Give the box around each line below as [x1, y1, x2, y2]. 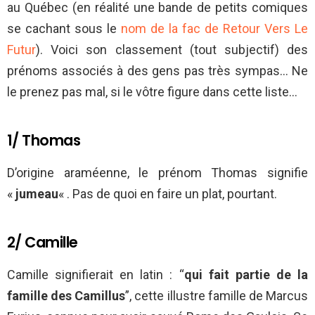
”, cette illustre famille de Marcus [125, 288, 309, 304]
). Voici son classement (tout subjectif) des [36, 42, 308, 58]
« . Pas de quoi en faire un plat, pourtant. [58, 186, 277, 202]
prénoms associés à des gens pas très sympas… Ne [7, 63, 308, 79]
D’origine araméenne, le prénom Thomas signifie [7, 165, 308, 181]
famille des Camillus [7, 288, 126, 304]
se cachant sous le [7, 21, 121, 37]
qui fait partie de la [184, 267, 309, 283]
